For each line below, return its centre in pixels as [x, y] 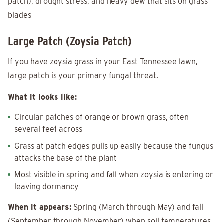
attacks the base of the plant [66, 158]
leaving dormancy [47, 187]
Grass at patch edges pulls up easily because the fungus [114, 146]
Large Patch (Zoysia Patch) [70, 41]
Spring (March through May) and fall [137, 207]
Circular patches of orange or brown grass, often [102, 117]
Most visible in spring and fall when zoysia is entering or [114, 175]
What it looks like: [42, 97]
